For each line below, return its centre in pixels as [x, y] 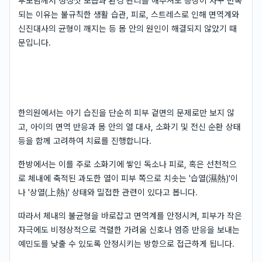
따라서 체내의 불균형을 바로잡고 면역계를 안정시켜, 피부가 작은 [130, 216]
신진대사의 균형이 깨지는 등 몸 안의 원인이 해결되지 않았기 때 [127, 28]
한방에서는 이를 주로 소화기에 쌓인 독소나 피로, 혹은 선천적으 [127, 164]
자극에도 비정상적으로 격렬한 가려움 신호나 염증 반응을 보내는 [129, 230]
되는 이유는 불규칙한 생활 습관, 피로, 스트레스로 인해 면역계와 [129, 14]
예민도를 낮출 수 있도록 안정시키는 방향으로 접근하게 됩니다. [126, 244]
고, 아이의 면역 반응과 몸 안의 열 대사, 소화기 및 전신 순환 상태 [130, 127]
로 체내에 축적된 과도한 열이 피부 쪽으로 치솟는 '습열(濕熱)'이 [128, 178]
